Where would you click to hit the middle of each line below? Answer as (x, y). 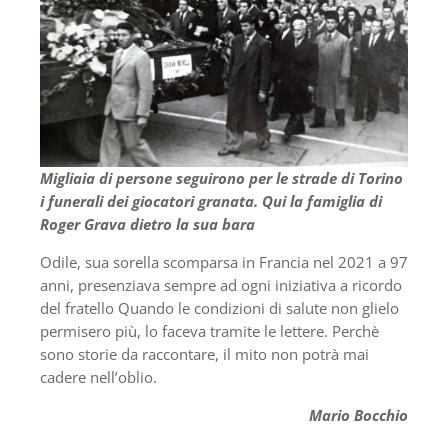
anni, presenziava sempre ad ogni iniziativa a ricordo (221, 284)
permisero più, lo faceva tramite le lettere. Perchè (209, 330)
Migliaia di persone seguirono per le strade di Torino (221, 177)
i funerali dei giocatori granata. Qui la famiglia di (211, 200)
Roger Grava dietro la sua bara (147, 223)
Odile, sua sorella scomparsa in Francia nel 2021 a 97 (224, 261)
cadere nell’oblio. (98, 376)
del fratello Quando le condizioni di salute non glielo (219, 307)
